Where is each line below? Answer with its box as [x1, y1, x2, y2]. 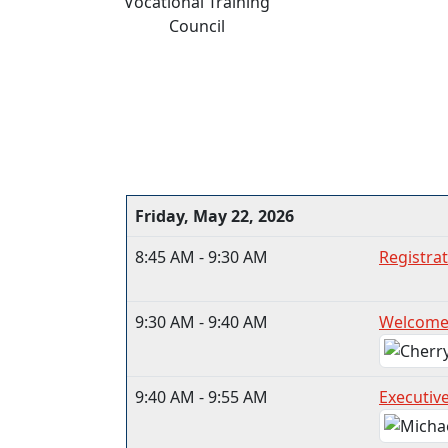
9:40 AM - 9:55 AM [135, 386, 268, 409]
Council [169, 15, 225, 38]
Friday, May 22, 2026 [135, 205, 294, 228]
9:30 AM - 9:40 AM [135, 311, 268, 334]
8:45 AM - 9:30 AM [135, 246, 268, 269]
